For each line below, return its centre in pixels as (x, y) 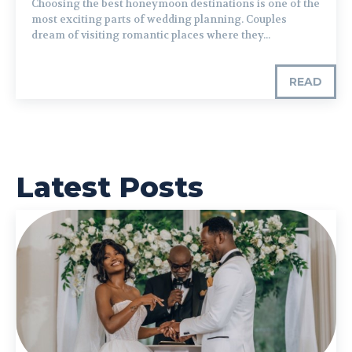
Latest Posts (110, 187)
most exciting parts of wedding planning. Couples (159, 19)
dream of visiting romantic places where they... (151, 35)
